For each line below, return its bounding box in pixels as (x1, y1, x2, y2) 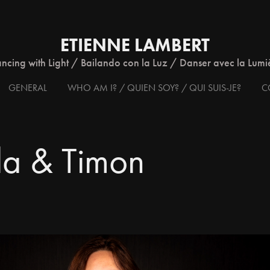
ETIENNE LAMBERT (60, 34, 210, 56)
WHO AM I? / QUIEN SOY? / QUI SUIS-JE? (67, 81, 241, 93)
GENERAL (8, 81, 47, 93)
